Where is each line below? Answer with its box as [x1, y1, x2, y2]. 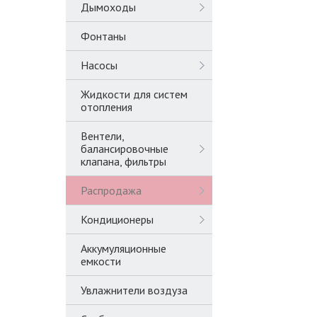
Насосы [81, 58, 117, 72]
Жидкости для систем [81, 87, 188, 101]
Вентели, [81, 129, 124, 143]
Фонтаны [81, 29, 126, 43]
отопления [81, 100, 132, 114]
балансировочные [81, 142, 168, 156]
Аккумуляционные [81, 241, 166, 255]
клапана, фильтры [81, 154, 166, 168]
